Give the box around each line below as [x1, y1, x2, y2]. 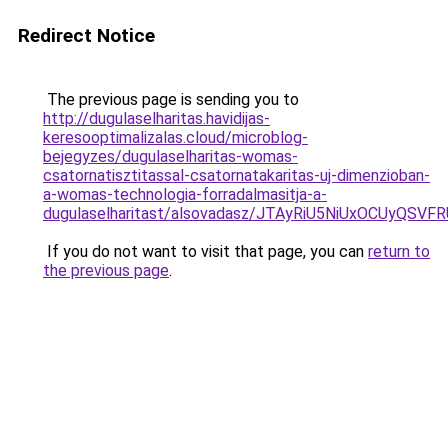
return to [368, 242, 430, 261]
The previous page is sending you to [43, 90, 299, 109]
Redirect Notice [18, 24, 155, 47]
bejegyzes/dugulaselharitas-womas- [43, 147, 298, 166]
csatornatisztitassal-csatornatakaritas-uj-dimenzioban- [43, 166, 430, 185]
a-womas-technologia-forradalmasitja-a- [43, 185, 327, 204]
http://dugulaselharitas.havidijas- [43, 109, 270, 128]
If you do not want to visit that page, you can [43, 242, 368, 261]
